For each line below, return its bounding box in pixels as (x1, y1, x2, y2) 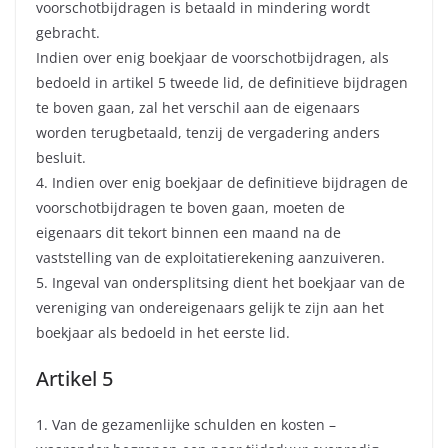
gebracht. (36, 23, 100, 43)
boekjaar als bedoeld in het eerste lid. (36, 323, 290, 343)
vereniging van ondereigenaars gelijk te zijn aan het (36, 298, 384, 318)
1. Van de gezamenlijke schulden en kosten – (36, 415, 336, 435)
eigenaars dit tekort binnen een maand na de (36, 223, 341, 243)
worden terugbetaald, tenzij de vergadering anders (36, 123, 380, 143)
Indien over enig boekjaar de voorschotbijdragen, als (36, 48, 389, 68)
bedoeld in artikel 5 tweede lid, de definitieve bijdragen (36, 73, 408, 93)
